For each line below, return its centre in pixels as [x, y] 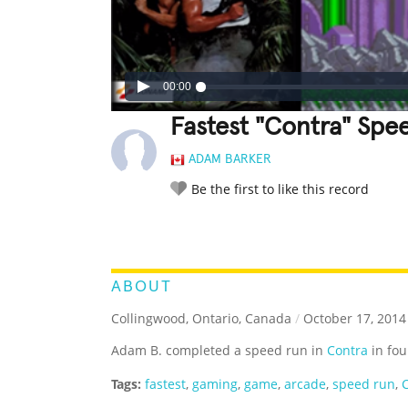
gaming [215, 384]
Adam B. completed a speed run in [219, 351]
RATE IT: [189, 229]
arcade [305, 384]
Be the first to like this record [280, 189]
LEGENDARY [250, 229]
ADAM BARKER [230, 160]
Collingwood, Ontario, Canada [201, 319]
